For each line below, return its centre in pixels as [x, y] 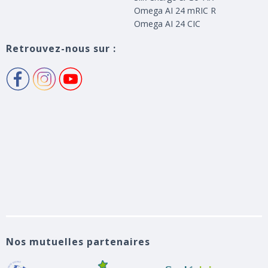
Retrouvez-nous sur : [61, 49]
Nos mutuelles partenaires [78, 242]
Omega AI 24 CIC [167, 24]
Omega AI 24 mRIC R [175, 11]
